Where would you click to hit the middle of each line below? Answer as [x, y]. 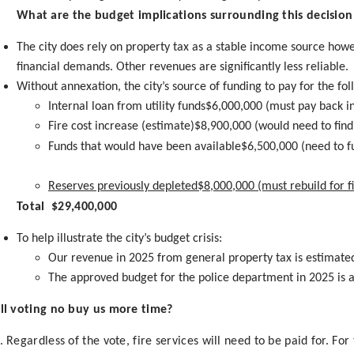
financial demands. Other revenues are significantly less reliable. [182, 67]
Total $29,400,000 [67, 207]
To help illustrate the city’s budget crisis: [119, 238]
